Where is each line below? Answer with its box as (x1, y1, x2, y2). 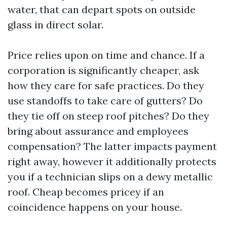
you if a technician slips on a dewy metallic (8, 170, 213, 183)
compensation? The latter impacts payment (8, 140, 217, 153)
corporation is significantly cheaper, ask (8, 64, 199, 77)
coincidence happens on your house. (8, 201, 182, 213)
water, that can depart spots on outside (8, 3, 196, 16)
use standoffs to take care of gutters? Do (8, 94, 203, 107)
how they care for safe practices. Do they (8, 79, 204, 92)
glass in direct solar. (8, 18, 103, 31)
